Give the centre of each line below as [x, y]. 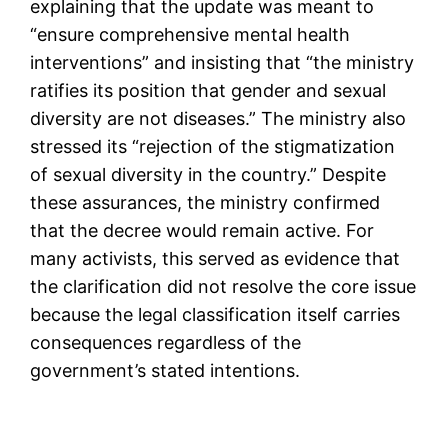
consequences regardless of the [166, 342]
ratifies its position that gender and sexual [208, 90]
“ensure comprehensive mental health [190, 34]
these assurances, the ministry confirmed [205, 202]
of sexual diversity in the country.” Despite [208, 174]
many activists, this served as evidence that [215, 258]
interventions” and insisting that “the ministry [222, 62]
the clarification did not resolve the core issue [223, 286]
